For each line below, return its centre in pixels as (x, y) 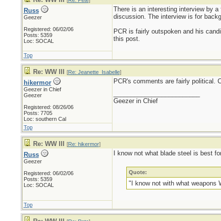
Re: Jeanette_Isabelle (94, 72)
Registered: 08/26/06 (48, 107)
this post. (127, 39)
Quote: (138, 172)
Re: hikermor (83, 144)
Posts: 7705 (38, 113)
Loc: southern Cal (45, 119)
